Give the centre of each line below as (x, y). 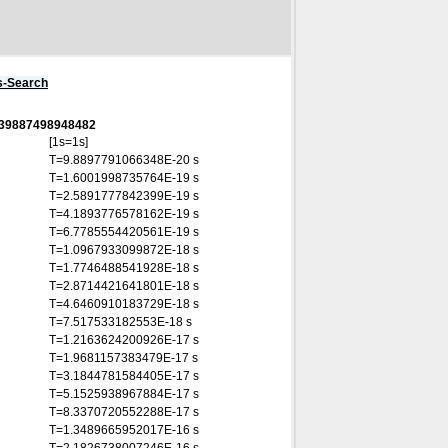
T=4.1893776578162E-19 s (124, 214)
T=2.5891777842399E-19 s (124, 196)
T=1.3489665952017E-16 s (124, 430)
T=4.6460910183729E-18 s (124, 304)
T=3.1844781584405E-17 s (124, 376)
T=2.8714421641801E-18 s (124, 286)
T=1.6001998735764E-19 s (124, 178)
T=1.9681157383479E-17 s (123, 358)
